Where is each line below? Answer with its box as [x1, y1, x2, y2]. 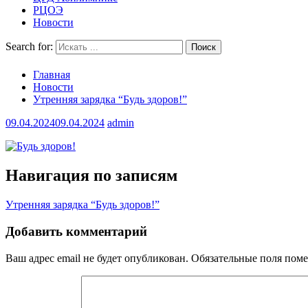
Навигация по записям [5, 166, 177, 185]
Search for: [5, 41, 53, 52]
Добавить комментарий [5, 223, 147, 239]
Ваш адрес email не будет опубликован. [5, 252, 188, 264]
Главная [33, 69, 70, 81]
